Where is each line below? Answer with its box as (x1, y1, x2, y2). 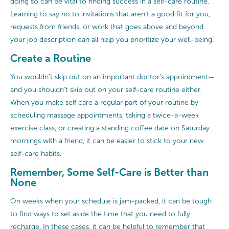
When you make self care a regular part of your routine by (10, 99, 198, 107)
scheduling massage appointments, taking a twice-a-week (10, 111, 199, 120)
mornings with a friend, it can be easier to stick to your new (10, 137, 203, 145)
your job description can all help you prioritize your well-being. (10, 36, 214, 44)
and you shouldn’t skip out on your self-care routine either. (10, 86, 202, 94)
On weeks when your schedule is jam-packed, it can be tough (10, 197, 212, 205)
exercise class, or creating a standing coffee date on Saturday (10, 124, 210, 132)
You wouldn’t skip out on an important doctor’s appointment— (10, 73, 215, 81)
